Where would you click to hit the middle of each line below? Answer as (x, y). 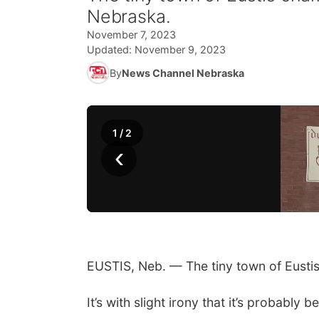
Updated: (111, 49)
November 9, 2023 (180, 49)
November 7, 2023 (131, 35)
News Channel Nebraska (183, 73)
